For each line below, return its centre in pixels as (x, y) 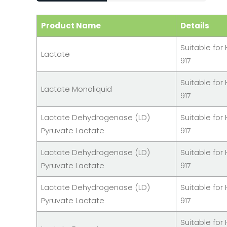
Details (195, 26)
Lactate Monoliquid (77, 89)
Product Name (71, 26)
